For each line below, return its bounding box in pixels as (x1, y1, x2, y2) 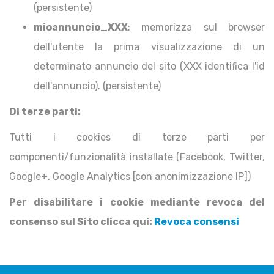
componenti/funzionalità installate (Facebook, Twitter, (9, 151, 265, 163)
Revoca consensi (154, 216, 239, 228)
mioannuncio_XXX (34, 21, 128, 33)
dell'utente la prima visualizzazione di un (34, 41, 265, 53)
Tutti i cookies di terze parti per (9, 131, 265, 143)
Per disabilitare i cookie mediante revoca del (9, 196, 265, 208)
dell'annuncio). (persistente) (34, 80, 161, 92)
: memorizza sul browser (128, 21, 265, 33)
